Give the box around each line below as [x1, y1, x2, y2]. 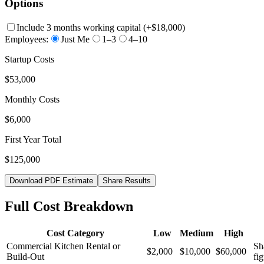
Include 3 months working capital [16, 22, 141, 32]
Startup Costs [5, 54, 54, 64]
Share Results [103, 176, 151, 185]
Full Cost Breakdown [5, 198, 133, 214]
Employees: [5, 34, 48, 44]
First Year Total [5, 134, 61, 144]
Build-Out [6, 251, 44, 262]
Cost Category [47, 227, 104, 238]
